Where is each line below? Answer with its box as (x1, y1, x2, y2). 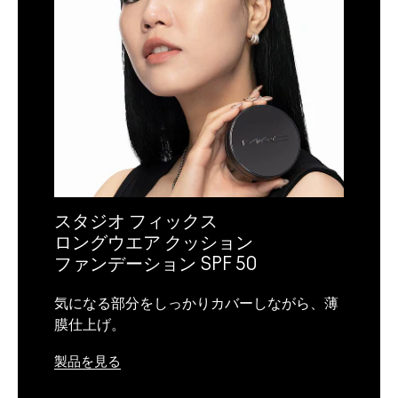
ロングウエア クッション (53, 235, 253, 253)
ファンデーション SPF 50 (53, 256, 257, 275)
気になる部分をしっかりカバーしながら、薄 (53, 297, 338, 312)
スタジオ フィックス (53, 213, 218, 232)
